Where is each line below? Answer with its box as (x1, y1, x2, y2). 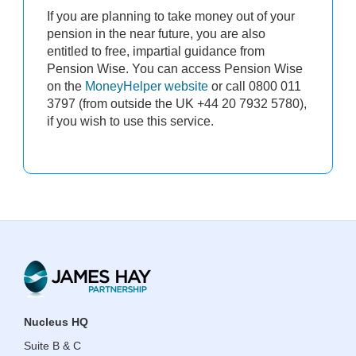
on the (47, 79, 85, 93)
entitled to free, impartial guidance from (47, 44, 265, 58)
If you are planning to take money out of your (47, 9, 295, 23)
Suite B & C (24, 339, 81, 352)
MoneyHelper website (85, 79, 211, 93)
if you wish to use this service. (47, 114, 214, 128)
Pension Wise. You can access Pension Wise (47, 61, 303, 75)
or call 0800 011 (211, 79, 301, 93)
